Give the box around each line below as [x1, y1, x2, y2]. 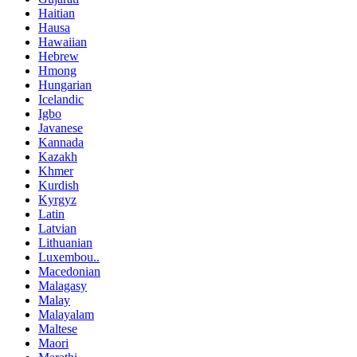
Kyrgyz [38, 193, 76, 207]
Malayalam [38, 308, 94, 322]
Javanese [38, 121, 83, 135]
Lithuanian [38, 236, 92, 250]
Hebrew [38, 49, 79, 64]
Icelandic [38, 92, 84, 107]
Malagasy [38, 279, 87, 293]
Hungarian [38, 78, 92, 92]
